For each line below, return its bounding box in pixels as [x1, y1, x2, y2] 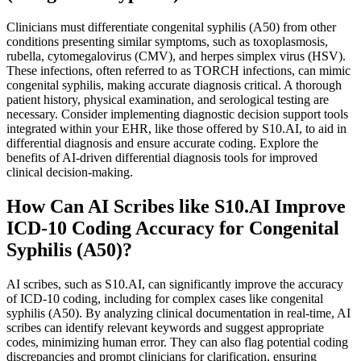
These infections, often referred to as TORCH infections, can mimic [6, 63, 351, 77]
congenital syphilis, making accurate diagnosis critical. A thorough [6, 77, 342, 92]
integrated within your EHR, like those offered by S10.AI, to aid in [6, 121, 346, 135]
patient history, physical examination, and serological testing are [6, 92, 329, 106]
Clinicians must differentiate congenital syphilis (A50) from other [6, 19, 336, 34]
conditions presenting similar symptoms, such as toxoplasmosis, [6, 34, 328, 48]
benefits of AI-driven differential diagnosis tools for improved [6, 150, 317, 164]
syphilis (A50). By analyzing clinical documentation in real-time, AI [6, 305, 351, 320]
